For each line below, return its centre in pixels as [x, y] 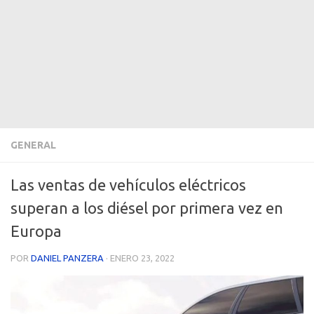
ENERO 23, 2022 [142, 258]
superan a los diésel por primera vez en [147, 207]
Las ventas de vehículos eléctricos [128, 184]
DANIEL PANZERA [67, 258]
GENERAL [33, 145]
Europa [36, 231]
